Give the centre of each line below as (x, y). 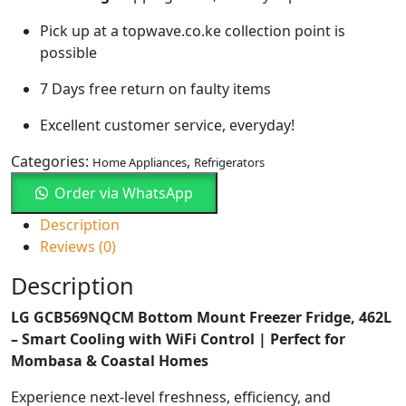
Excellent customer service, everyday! (167, 125)
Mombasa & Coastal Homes (110, 360)
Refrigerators (229, 162)
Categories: (50, 161)
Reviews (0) (78, 246)
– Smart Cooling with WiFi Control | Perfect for (178, 338)
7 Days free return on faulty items (155, 88)
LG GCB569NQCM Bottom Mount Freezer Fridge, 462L (201, 317)
